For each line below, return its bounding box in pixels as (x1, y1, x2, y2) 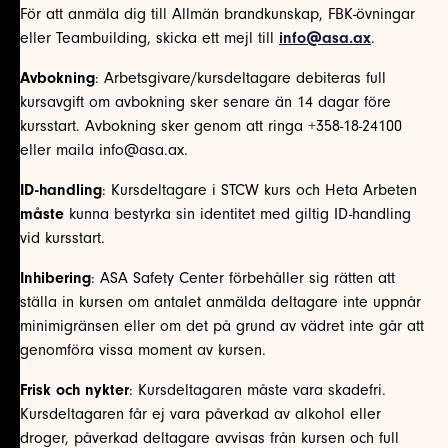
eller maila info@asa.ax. (20, 140, 188, 159)
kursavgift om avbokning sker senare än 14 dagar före (20, 92, 391, 111)
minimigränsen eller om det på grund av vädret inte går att (20, 316, 424, 335)
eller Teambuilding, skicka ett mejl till (20, 28, 279, 47)
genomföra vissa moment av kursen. (20, 340, 266, 359)
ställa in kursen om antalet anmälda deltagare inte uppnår (20, 292, 421, 311)
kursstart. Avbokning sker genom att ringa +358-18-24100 (20, 116, 402, 135)
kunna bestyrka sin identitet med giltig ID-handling (64, 204, 411, 223)
